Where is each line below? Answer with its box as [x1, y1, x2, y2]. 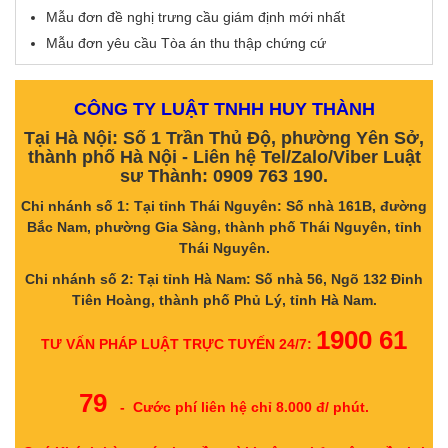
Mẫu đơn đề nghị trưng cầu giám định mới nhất [46, 9, 345, 26]
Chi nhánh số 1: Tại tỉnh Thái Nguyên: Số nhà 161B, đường [21, 198, 427, 215]
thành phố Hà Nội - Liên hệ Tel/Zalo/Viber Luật [27, 147, 421, 168]
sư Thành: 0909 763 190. [120, 166, 328, 187]
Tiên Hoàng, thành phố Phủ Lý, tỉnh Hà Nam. [71, 292, 377, 309]
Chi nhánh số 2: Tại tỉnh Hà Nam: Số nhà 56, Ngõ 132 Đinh [25, 271, 423, 288]
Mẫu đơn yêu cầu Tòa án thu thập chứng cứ [46, 35, 326, 52]
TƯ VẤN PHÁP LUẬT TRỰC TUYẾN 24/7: [41, 336, 316, 353]
